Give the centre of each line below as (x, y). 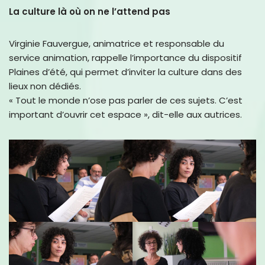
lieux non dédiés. (45, 86)
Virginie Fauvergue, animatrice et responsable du (117, 44)
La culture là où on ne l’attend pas (90, 12)
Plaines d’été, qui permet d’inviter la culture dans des (125, 72)
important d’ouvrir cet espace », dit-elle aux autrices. (125, 115)
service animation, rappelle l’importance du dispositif (125, 58)
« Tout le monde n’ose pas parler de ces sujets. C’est (126, 101)
